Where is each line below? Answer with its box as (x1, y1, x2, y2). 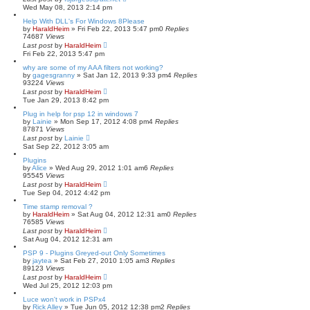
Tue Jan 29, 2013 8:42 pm (23, 96, 109, 104)
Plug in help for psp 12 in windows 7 (23, 110, 138, 118)
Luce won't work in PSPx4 (23, 295, 106, 303)
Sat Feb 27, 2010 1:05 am (60, 257, 145, 264)
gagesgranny (33, 71, 75, 79)
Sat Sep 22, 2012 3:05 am (23, 143, 109, 150)
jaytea (33, 257, 52, 264)
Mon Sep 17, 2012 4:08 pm (60, 118, 149, 125)
